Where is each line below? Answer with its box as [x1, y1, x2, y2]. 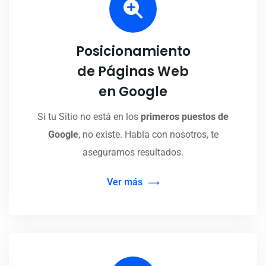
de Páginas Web [77, 62, 189, 81]
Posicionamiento [75, 42, 191, 61]
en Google [99, 83, 167, 102]
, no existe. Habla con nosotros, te [78, 129, 218, 141]
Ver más [107, 176, 142, 188]
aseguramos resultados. [83, 147, 183, 159]
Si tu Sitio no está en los [37, 111, 141, 123]
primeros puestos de [141, 111, 229, 123]
